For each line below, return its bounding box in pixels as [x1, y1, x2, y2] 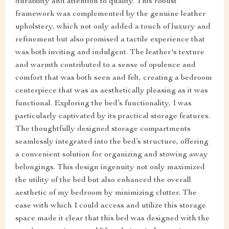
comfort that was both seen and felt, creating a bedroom [15, 74, 212, 82]
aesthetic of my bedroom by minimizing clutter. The [15, 189, 197, 197]
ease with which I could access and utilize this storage [15, 201, 206, 210]
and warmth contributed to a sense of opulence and [15, 61, 196, 70]
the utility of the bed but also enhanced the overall [15, 176, 191, 185]
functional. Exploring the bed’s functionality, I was [15, 99, 192, 108]
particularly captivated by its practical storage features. [15, 112, 210, 121]
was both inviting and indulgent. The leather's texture [15, 48, 204, 57]
